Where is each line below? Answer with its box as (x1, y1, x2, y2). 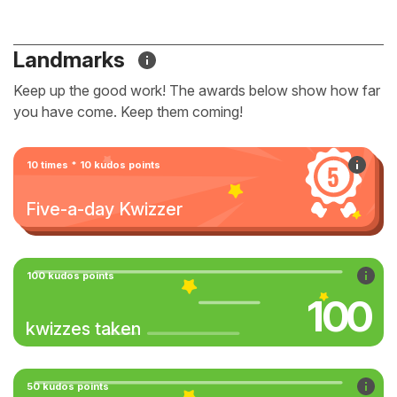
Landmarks (13, 47, 129, 73)
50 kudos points (27, 380, 109, 393)
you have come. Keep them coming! (13, 103, 243, 121)
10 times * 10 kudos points (27, 159, 160, 171)
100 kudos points (27, 269, 114, 282)
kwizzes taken (26, 318, 141, 339)
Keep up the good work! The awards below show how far (13, 82, 380, 99)
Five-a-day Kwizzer (26, 198, 183, 220)
